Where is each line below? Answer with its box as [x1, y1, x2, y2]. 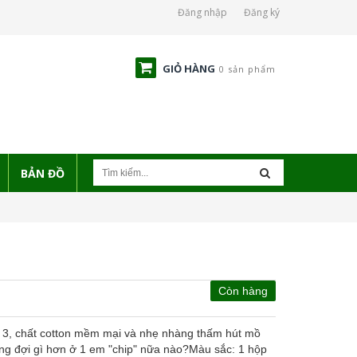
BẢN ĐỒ [21, 166, 65, 181]
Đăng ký [244, 6, 280, 19]
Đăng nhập [178, 6, 227, 19]
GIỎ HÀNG [163, 61, 215, 76]
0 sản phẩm [219, 63, 276, 75]
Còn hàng [218, 284, 268, 297]
